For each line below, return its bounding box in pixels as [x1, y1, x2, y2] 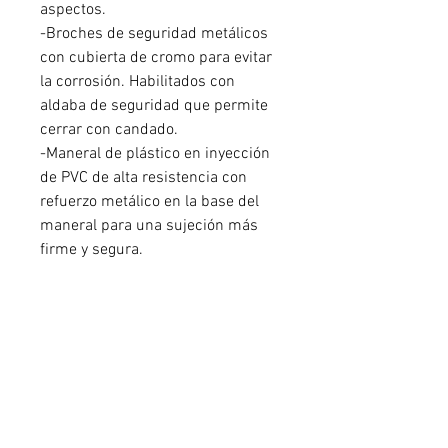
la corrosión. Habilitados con [40, 72, 235, 92]
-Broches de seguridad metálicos [40, 24, 268, 44]
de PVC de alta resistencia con [40, 168, 247, 188]
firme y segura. [40, 240, 143, 260]
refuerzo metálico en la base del [40, 192, 259, 212]
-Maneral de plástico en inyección [40, 144, 270, 164]
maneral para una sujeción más [40, 216, 258, 236]
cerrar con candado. [40, 120, 178, 140]
